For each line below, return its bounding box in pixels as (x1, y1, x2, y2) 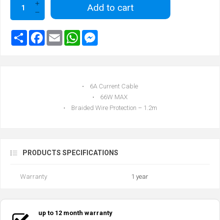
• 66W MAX (92, 93, 128, 101)
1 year (131, 173, 148, 181)
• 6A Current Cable (82, 82, 138, 90)
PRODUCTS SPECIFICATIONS (23, 149, 118, 157)
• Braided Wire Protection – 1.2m (63, 104, 157, 112)
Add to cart (87, 1, 134, 13)
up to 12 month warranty (38, 209, 112, 217)
